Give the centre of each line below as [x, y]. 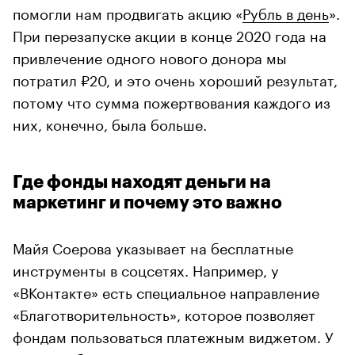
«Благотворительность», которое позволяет [164, 313]
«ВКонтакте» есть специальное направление [166, 290]
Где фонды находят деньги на [142, 182]
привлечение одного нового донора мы [150, 56]
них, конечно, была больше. [110, 122]
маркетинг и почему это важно [147, 202]
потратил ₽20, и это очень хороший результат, [175, 78]
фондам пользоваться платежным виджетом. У [173, 335]
